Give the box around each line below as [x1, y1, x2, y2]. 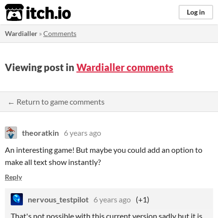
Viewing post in [5, 61, 76, 73]
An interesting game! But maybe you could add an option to [5, 145, 202, 154]
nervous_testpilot [28, 195, 89, 204]
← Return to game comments [7, 97, 105, 106]
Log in [187, 8, 205, 16]
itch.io [4, 3, 47, 22]
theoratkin [22, 128, 59, 137]
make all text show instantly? [5, 157, 101, 166]
